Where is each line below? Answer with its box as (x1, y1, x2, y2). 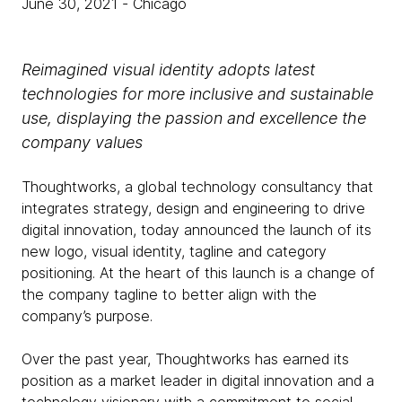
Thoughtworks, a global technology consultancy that (22, 178, 373, 196)
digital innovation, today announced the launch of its (22, 221, 371, 239)
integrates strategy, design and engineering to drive (22, 199, 365, 217)
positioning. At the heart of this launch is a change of (22, 264, 375, 282)
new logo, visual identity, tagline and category (22, 242, 327, 260)
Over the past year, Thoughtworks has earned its (22, 350, 349, 368)
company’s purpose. (22, 307, 157, 325)
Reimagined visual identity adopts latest (22, 60, 315, 79)
